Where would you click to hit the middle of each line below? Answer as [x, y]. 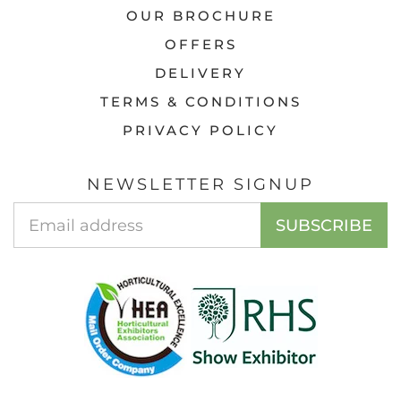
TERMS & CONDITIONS [200, 102]
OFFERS [200, 44]
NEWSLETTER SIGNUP [200, 184]
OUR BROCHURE [200, 16]
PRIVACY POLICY [200, 130]
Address [167, 230]
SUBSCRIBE [324, 225]
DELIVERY [200, 73]
